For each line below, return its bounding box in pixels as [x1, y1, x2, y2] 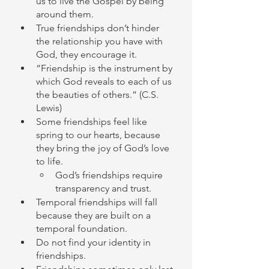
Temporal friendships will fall [36, 196, 160, 208]
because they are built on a [36, 210, 153, 221]
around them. [36, 8, 96, 20]
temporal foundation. [36, 223, 130, 234]
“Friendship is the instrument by [36, 62, 175, 74]
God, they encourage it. [36, 49, 139, 60]
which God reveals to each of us [36, 76, 174, 87]
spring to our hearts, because [36, 129, 163, 141]
